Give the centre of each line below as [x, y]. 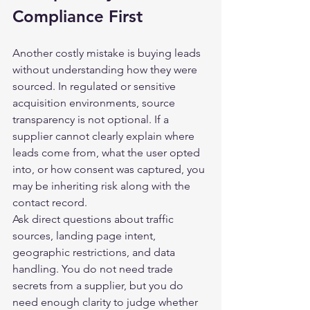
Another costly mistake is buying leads [108, 53]
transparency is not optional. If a [92, 119]
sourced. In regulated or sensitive [95, 86]
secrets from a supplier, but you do [99, 285]
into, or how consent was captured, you [110, 169]
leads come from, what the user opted [108, 153]
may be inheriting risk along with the [103, 186]
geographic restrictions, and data [95, 252]
